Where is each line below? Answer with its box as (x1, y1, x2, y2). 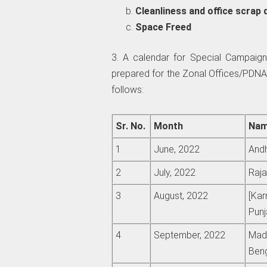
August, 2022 (153, 190, 208, 202)
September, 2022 (153, 229, 225, 241)
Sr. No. (115, 120, 145, 132)
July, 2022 (153, 167, 195, 179)
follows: (111, 83, 144, 95)
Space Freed (135, 21, 191, 33)
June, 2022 (153, 144, 200, 156)
